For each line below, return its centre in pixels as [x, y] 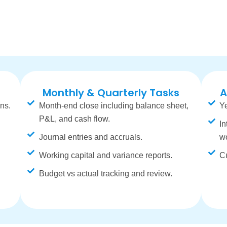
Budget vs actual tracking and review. [105, 174]
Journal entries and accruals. [90, 137]
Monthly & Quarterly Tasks [111, 93]
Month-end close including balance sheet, [113, 106]
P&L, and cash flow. [74, 119]
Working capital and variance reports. [105, 155]
